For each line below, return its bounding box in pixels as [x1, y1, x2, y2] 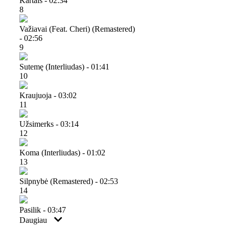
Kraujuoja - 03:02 [19, 90, 77, 100]
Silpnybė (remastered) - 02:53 [19, 176, 118, 186]
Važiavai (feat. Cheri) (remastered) [19, 24, 135, 33]
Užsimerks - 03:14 [19, 119, 79, 128]
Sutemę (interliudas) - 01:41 [19, 62, 109, 71]
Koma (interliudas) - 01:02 [19, 148, 105, 157]
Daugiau [19, 215, 49, 224]
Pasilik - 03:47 [19, 205, 66, 214]
